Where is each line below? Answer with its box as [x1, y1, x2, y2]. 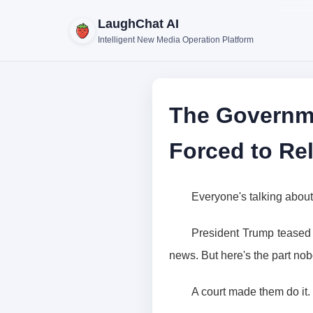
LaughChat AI [98, 17, 179, 31]
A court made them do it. [191, 286, 310, 298]
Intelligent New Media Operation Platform [98, 35, 254, 45]
